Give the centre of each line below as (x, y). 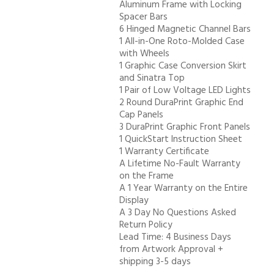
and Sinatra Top (152, 78)
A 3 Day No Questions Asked (178, 213)
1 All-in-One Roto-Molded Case (182, 41)
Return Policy (146, 225)
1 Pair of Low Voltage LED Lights (185, 90)
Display (134, 200)
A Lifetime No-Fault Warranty (180, 164)
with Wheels (144, 54)
